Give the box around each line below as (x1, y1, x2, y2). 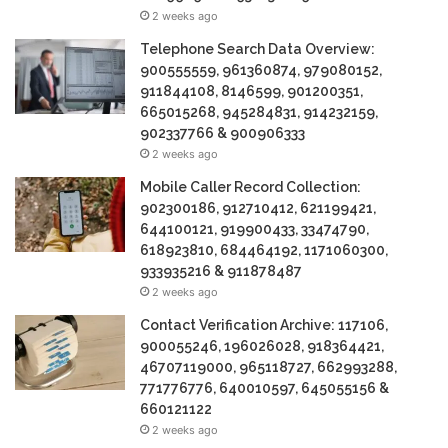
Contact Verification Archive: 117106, (140, 316, 388, 333)
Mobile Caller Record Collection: (140, 178, 361, 195)
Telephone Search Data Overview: (140, 40, 375, 57)
